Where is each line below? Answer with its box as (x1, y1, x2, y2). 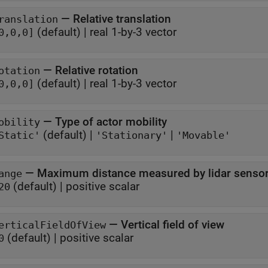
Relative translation (73, 12, 171, 26)
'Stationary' (96, 130, 167, 141)
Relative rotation (55, 63, 138, 77)
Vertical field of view (121, 218, 227, 232)
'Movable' (176, 130, 230, 141)
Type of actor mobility (55, 115, 167, 129)
